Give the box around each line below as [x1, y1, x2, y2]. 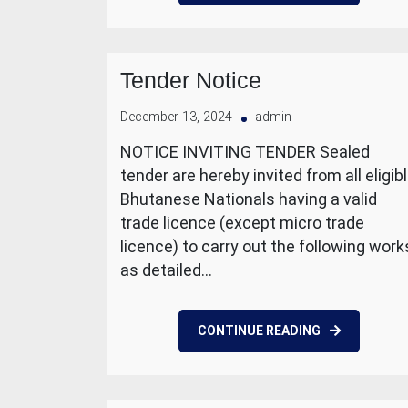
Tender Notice [120, 67, 261, 93]
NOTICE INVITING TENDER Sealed [120, 142, 370, 161]
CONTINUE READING [197, 323, 321, 338]
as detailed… [120, 260, 212, 280]
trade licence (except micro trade [120, 213, 364, 232]
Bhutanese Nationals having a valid [120, 189, 377, 209]
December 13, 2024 [120, 109, 232, 125]
